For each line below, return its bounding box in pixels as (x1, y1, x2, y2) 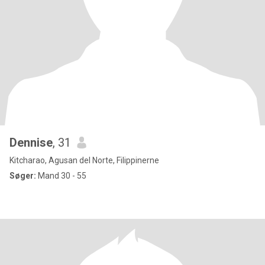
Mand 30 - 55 (36, 171, 86, 180)
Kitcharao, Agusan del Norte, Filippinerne (9, 156, 159, 165)
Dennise (9, 135, 53, 150)
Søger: (9, 171, 36, 180)
